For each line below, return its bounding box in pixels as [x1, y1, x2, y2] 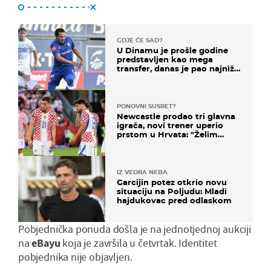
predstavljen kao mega [117, 54, 213, 64]
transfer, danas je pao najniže [117, 63, 239, 73]
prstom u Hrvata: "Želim [117, 129, 218, 140]
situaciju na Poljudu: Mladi [117, 186, 227, 197]
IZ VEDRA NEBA [117, 168, 168, 177]
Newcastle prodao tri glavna [117, 111, 235, 122]
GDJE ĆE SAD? [117, 36, 163, 44]
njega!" [117, 139, 146, 149]
